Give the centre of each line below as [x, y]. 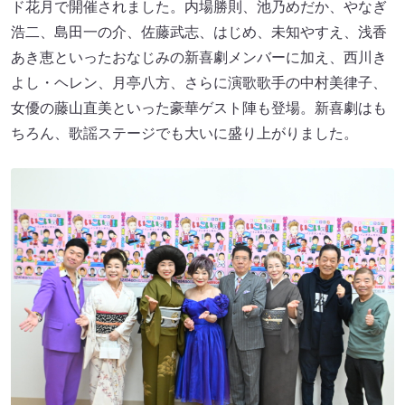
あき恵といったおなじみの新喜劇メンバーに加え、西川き [199, 57]
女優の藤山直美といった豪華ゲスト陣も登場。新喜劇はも [199, 108]
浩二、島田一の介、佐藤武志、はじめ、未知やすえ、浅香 [199, 32]
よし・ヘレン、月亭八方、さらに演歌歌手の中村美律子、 [199, 83]
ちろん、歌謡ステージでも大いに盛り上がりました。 [184, 133]
